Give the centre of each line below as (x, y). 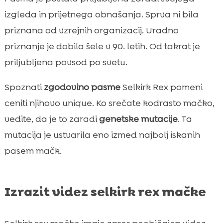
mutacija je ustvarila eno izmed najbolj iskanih (102, 135)
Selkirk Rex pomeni (161, 87)
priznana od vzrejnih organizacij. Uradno (91, 30)
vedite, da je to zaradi (52, 119)
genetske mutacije (138, 119)
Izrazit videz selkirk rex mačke (105, 191)
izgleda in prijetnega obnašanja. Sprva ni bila (101, 14)
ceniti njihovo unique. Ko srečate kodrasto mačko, (109, 103)
